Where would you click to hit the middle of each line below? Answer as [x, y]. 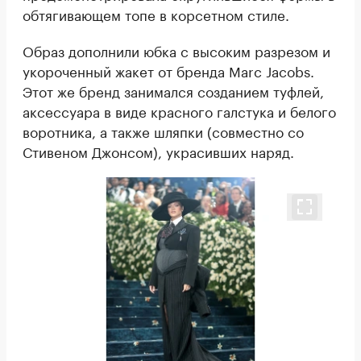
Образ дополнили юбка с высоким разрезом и [176, 50]
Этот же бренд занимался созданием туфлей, [173, 91]
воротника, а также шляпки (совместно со [163, 131]
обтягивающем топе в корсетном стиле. [156, 14]
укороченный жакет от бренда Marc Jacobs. [168, 71]
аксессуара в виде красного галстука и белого [179, 111]
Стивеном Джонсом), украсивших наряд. [158, 151]
